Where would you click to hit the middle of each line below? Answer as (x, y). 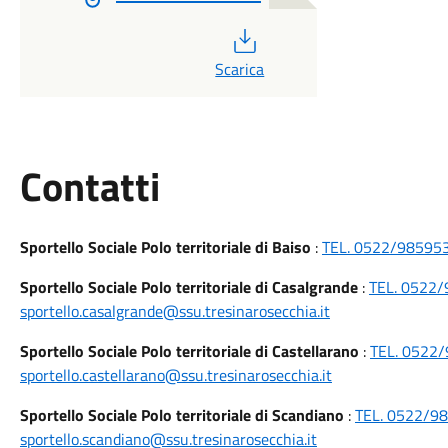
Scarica (240, 69)
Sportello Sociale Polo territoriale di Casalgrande (188, 287)
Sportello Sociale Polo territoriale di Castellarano (189, 351)
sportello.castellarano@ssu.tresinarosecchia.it (175, 375)
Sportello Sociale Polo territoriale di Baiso (165, 247)
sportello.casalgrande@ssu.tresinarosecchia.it (174, 311)
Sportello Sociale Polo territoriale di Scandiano (181, 415)
